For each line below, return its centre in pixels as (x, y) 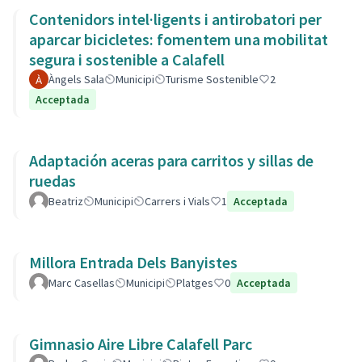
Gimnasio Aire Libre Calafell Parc (141, 344)
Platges (195, 283)
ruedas (53, 181)
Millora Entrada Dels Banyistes (133, 262)
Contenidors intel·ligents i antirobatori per (175, 19)
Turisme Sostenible (212, 79)
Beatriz (66, 201)
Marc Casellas (82, 283)
